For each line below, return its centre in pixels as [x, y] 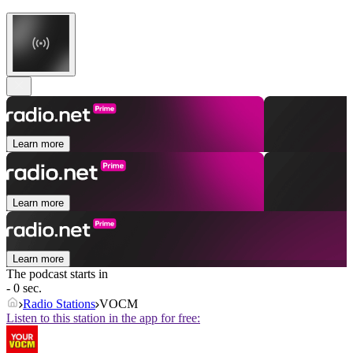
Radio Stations [59, 304]
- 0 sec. [24, 288]
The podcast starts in [57, 274]
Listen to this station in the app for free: [103, 318]
